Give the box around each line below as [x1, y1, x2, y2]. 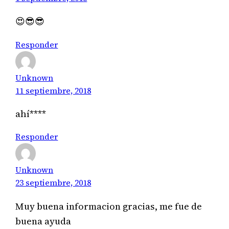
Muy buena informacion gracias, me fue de [15, 199, 202, 213]
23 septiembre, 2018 [15, 177, 91, 189]
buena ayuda [15, 214, 72, 227]
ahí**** [15, 107, 47, 121]
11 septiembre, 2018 [15, 84, 91, 96]
